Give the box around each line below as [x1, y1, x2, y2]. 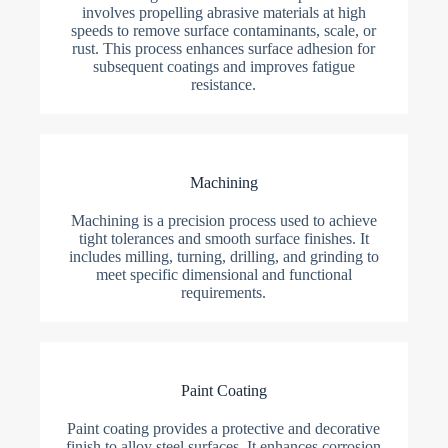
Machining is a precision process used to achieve [70, 212, 377, 230]
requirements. [181, 284, 267, 302]
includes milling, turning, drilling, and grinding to [68, 248, 379, 266]
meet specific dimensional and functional [95, 266, 352, 284]
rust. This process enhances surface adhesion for [72, 40, 376, 58]
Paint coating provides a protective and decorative [67, 420, 381, 438]
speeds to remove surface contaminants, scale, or [71, 22, 377, 40]
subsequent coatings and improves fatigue [92, 58, 355, 76]
